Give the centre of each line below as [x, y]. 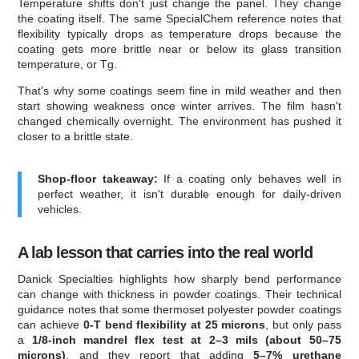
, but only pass [303, 324]
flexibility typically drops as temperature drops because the [179, 33]
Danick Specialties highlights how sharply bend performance [179, 278]
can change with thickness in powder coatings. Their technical [179, 294]
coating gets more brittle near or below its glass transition [179, 48]
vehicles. [60, 209]
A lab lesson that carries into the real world [165, 252]
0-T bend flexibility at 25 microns [174, 324]
